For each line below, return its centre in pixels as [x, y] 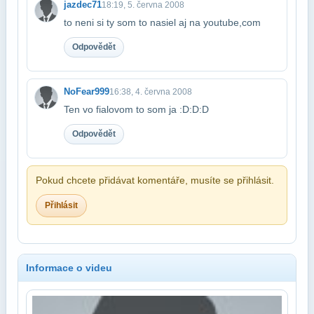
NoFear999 [87, 91]
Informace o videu [69, 267]
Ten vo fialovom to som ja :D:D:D [136, 109]
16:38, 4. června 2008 [151, 91]
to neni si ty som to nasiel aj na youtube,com [162, 22]
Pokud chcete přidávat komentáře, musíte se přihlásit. [155, 180]
